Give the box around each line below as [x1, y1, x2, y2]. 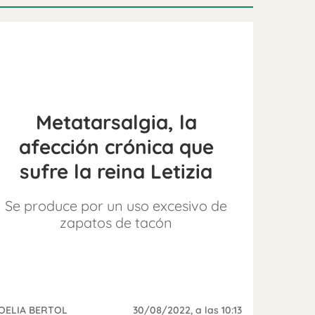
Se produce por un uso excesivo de [5, 196, 228, 214]
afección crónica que [18, 134, 214, 159]
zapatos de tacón [60, 213, 173, 231]
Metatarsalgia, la [35, 109, 197, 134]
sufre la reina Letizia [20, 158, 213, 184]
